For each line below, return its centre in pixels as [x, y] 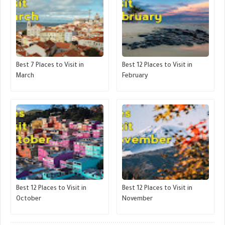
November [137, 199]
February [135, 76]
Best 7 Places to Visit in [50, 66]
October [29, 199]
